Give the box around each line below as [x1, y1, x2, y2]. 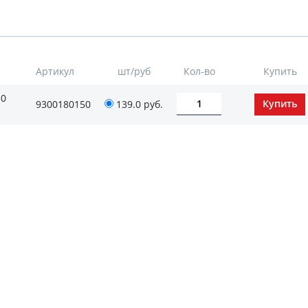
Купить [263, 65, 297, 78]
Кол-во [183, 65, 215, 78]
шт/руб [117, 65, 151, 78]
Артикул [36, 65, 74, 78]
